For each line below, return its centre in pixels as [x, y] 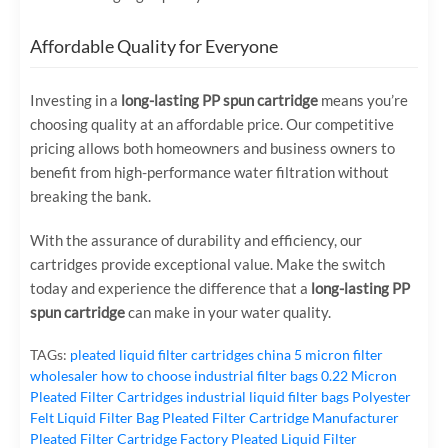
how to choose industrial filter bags [209, 375]
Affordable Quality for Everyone [154, 45]
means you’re [363, 99]
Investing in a [75, 99]
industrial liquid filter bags [267, 396]
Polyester [381, 396]
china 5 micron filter [320, 354]
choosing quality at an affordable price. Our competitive [212, 123]
